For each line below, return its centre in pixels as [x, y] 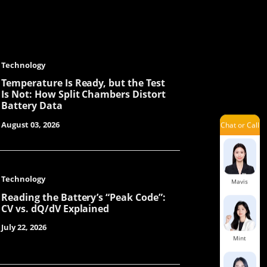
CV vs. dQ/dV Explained [55, 208]
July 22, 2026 [24, 227]
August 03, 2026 [30, 124]
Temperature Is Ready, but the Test [83, 83]
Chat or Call [240, 125]
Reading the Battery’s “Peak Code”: [83, 197]
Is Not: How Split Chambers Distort [83, 94]
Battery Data [32, 106]
